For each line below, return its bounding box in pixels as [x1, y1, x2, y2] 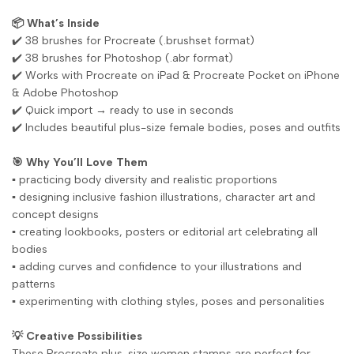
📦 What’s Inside [12, 17, 100, 30]
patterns [12, 277, 55, 291]
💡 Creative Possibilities [12, 330, 142, 343]
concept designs [12, 208, 99, 221]
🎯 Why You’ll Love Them [12, 156, 148, 169]
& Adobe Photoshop [12, 86, 119, 100]
